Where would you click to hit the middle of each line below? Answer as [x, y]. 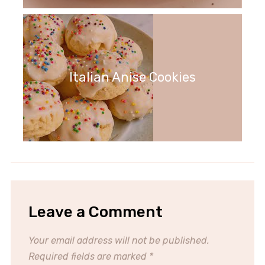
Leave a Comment [95, 212]
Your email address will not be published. [119, 240]
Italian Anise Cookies [132, 77]
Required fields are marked [88, 256]
